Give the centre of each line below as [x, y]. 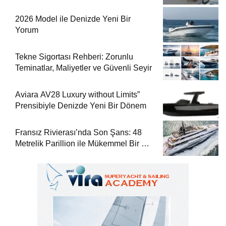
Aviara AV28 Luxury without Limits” [77, 95]
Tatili [23, 155]
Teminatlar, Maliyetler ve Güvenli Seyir [83, 68]
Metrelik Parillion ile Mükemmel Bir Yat [84, 144]
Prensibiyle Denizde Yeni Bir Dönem [81, 106]
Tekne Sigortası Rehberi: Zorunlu [74, 57]
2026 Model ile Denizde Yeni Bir [73, 19]
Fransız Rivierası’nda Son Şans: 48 [78, 133]
